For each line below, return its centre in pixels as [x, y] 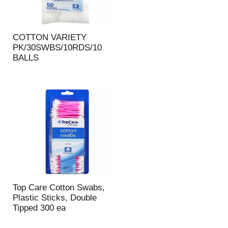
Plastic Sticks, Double [54, 198]
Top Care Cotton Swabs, [59, 188]
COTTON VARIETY [49, 37]
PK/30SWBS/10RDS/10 [57, 48]
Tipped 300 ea [39, 208]
